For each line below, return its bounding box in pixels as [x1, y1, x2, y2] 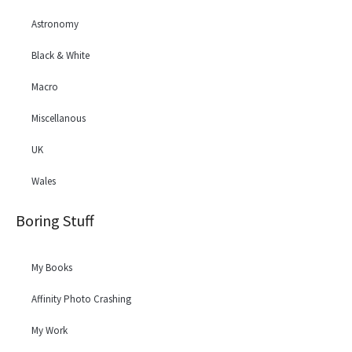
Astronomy [31, 16, 79, 31]
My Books [31, 260, 72, 274]
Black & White [31, 48, 90, 62]
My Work [31, 323, 68, 337]
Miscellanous [31, 111, 86, 125]
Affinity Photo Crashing [31, 291, 131, 306]
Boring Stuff [16, 210, 94, 230]
